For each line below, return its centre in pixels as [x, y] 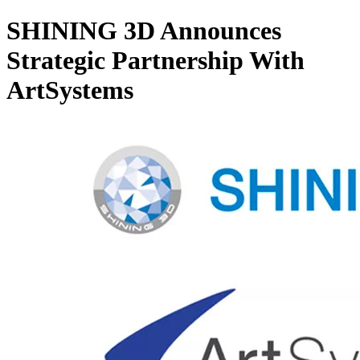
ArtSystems [70, 90]
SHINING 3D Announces [144, 30]
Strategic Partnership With [155, 60]
